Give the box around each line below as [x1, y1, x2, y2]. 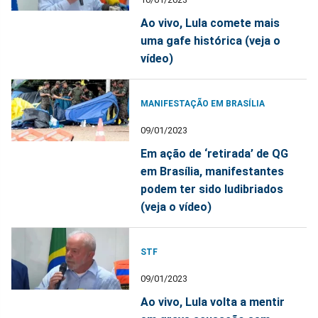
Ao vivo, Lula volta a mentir [141, 295, 285, 309]
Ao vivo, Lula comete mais [141, 16, 280, 30]
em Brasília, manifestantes [141, 164, 285, 178]
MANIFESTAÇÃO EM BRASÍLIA [141, 98, 265, 109]
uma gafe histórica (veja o [141, 33, 281, 48]
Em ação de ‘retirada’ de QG [141, 146, 289, 160]
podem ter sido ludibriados [141, 182, 284, 196]
